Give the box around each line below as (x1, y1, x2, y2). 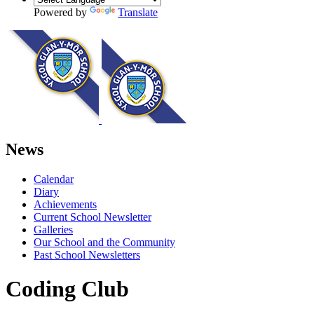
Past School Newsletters (34, 248, 140, 261)
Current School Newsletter (34, 210, 151, 223)
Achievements (34, 198, 97, 210)
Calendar (34, 172, 74, 185)
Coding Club (6, 276, 129, 302)
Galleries (34, 223, 73, 235)
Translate (118, 6, 158, 18)
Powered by (34, 6, 90, 18)
